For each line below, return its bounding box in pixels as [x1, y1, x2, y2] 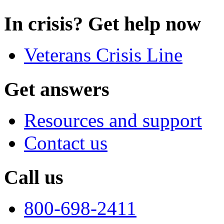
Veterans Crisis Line [24, 43, 182, 65]
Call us [4, 166, 63, 189]
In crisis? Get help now [4, 12, 201, 35]
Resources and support [24, 109, 202, 131]
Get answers [4, 77, 109, 100]
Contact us [24, 131, 107, 153]
